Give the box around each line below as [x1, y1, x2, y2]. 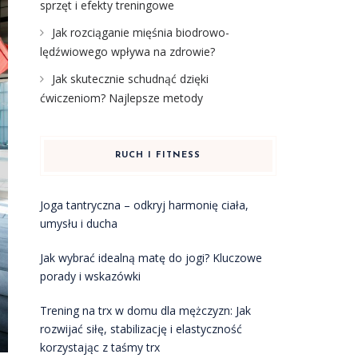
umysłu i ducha [39, 216, 117, 231]
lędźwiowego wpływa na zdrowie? [39, 44, 215, 59]
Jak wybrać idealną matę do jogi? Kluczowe [39, 250, 262, 265]
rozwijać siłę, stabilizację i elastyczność [39, 321, 242, 336]
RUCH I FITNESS [115, 151, 201, 160]
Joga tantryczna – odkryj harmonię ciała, [39, 197, 249, 213]
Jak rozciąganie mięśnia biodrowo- [51, 25, 229, 40]
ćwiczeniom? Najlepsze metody [39, 90, 203, 105]
